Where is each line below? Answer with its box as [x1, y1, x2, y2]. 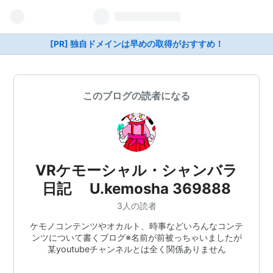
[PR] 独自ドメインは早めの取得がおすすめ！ [49, 39, 224, 49]
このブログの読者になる [83, 90, 190, 102]
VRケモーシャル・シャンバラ [35, 161, 238, 179]
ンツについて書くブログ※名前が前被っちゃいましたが [31, 232, 242, 243]
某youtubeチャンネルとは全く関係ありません [47, 243, 226, 254]
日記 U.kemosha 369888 [42, 180, 231, 197]
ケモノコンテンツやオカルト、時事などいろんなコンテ [30, 220, 243, 231]
